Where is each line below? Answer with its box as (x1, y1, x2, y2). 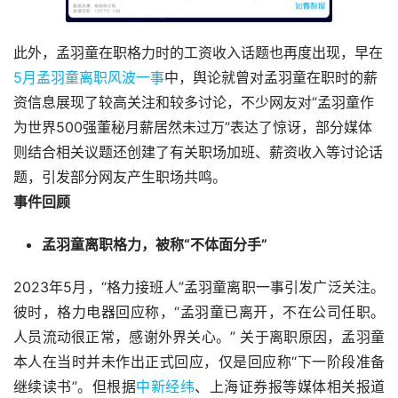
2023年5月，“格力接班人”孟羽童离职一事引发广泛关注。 (13, 278, 385, 297)
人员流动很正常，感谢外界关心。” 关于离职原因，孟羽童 (13, 328, 385, 346)
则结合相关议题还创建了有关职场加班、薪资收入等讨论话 (13, 143, 383, 162)
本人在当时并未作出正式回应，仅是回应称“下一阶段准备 (13, 353, 385, 371)
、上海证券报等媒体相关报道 (195, 378, 386, 396)
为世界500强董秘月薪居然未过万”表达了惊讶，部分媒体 (13, 118, 372, 137)
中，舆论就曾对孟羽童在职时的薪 (164, 68, 378, 87)
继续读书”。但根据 (13, 378, 137, 396)
